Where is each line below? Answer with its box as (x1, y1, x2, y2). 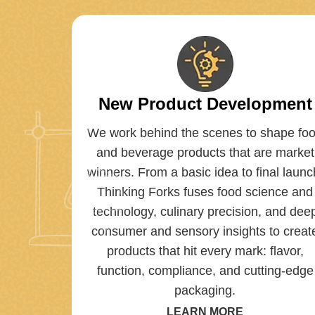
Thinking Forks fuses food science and (97, 184, 314, 199)
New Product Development (98, 94, 312, 113)
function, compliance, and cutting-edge (96, 263, 314, 278)
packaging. (174, 283, 236, 297)
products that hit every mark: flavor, (106, 243, 304, 258)
